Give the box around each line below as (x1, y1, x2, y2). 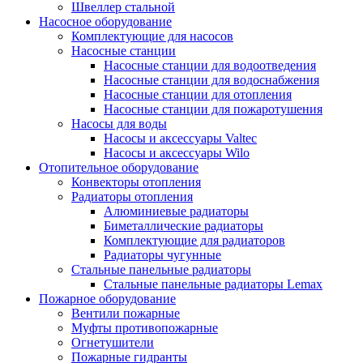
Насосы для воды (71, 116, 167, 130)
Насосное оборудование (39, 14, 172, 28)
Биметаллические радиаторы (104, 218, 263, 233)
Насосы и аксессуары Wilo (104, 145, 250, 160)
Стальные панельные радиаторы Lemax (104, 276, 322, 291)
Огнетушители (71, 335, 154, 349)
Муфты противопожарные (71, 320, 218, 335)
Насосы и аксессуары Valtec (104, 130, 257, 145)
